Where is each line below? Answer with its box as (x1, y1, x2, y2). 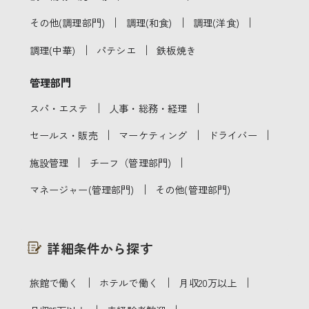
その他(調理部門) (29, 15, 106, 30)
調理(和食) (126, 15, 172, 30)
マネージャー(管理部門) (29, 182, 134, 197)
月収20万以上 (179, 275, 237, 290)
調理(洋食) (193, 15, 239, 30)
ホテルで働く (99, 275, 158, 290)
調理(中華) (29, 42, 76, 57)
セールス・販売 (29, 128, 98, 143)
